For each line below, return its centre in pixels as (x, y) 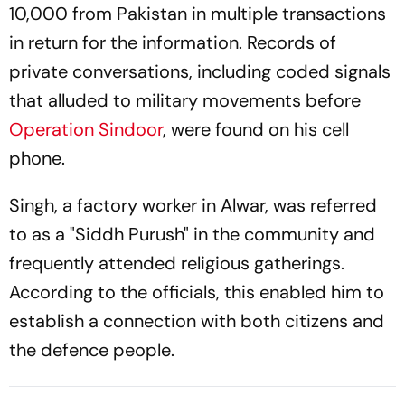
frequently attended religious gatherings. (177, 264)
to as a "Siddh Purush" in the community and (192, 235)
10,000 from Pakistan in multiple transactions (198, 14)
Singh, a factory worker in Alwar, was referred (193, 206)
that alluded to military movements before (185, 101)
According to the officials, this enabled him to (197, 292)
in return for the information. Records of (173, 43)
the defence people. (92, 350)
